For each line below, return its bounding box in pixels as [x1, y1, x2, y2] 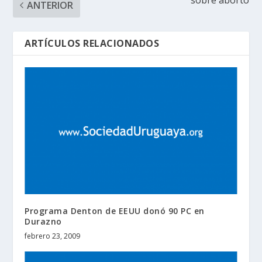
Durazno [25, 216, 62, 227]
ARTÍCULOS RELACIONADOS [25, 36, 160, 50]
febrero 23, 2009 [25, 231, 81, 242]
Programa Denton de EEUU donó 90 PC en [25, 205, 205, 217]
